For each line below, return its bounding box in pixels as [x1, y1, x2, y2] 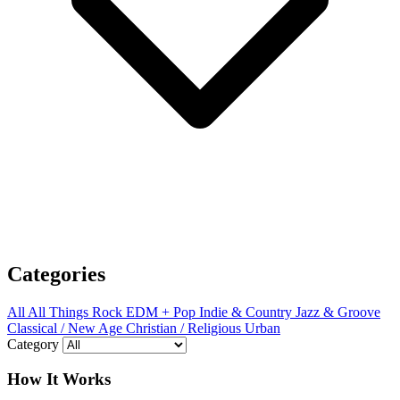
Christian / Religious [126, 320, 241, 336]
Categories [7, 262, 105, 286]
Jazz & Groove [296, 304, 380, 320]
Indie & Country [199, 304, 292, 320]
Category [7, 336, 59, 352]
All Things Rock [28, 304, 122, 320]
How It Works [7, 370, 111, 389]
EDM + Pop [126, 304, 196, 320]
